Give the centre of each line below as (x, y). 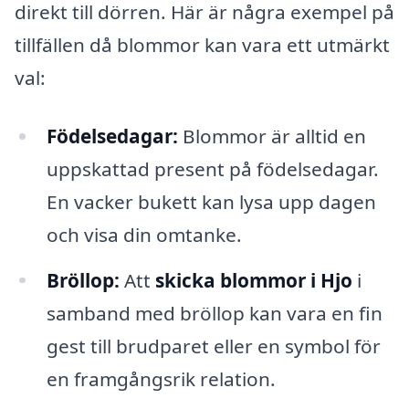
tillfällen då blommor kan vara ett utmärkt (202, 44)
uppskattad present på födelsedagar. (212, 168)
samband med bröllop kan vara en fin (214, 313)
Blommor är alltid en (272, 136)
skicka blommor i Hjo (253, 280)
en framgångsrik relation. (161, 378)
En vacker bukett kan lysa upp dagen (211, 201)
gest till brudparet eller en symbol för (213, 346)
